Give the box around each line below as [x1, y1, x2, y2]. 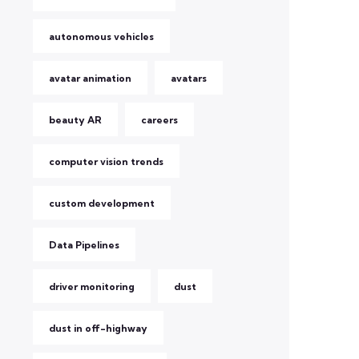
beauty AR [49, 114, 102, 126]
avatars [171, 72, 207, 84]
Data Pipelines [49, 239, 119, 251]
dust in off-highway [49, 322, 147, 334]
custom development [49, 197, 155, 209]
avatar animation [49, 72, 131, 84]
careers [141, 114, 178, 126]
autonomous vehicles [49, 30, 154, 42]
